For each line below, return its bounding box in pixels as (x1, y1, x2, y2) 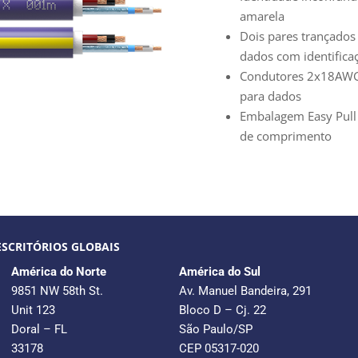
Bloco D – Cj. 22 (179, 303, 266, 317)
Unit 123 (11, 303, 55, 317)
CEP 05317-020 (179, 341, 259, 356)
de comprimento (239, 128, 332, 144)
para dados (239, 88, 301, 104)
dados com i (239, 48, 307, 64)
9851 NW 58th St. (11, 284, 103, 298)
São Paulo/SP (179, 322, 253, 336)
